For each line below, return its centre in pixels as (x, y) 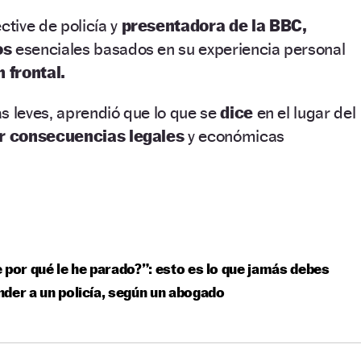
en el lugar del (306, 112)
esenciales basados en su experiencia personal (180, 48)
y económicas (236, 135)
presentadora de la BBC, (212, 25)
